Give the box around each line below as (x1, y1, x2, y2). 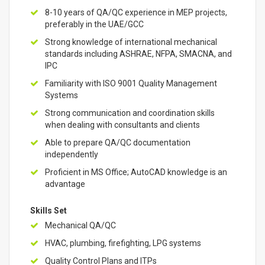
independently (45, 150, 98, 159)
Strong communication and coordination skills (45, 108, 215, 118)
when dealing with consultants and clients (45, 120, 200, 130)
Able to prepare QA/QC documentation (45, 138, 190, 147)
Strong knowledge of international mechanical (45, 37, 217, 47)
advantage (45, 179, 85, 189)
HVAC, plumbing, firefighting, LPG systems (45, 238, 201, 248)
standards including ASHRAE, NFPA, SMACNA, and (45, 49, 232, 59)
